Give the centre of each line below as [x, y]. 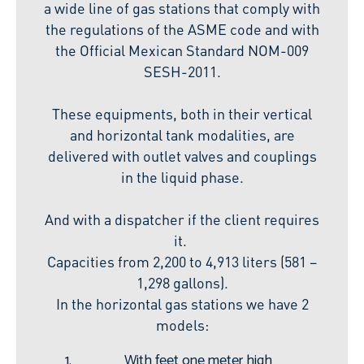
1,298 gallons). [182, 283]
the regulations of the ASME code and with [182, 29]
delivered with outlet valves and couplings [182, 156]
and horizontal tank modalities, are [182, 135]
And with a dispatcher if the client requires [182, 219]
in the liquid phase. [182, 177]
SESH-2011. [182, 71]
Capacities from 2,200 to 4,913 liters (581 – [182, 262]
